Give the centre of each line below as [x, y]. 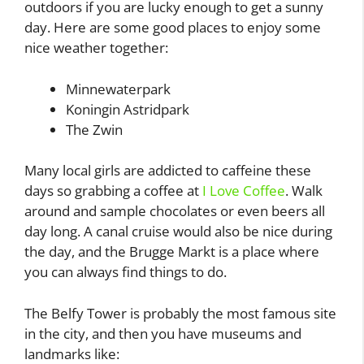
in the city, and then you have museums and [163, 333]
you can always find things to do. [126, 272]
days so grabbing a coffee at [112, 191]
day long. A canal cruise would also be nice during [178, 232]
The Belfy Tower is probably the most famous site [180, 313]
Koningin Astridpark [128, 109]
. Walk [304, 191]
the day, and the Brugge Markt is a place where [172, 252]
